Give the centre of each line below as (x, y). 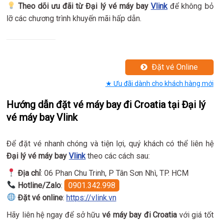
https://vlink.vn (91, 197)
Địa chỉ (29, 173)
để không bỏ (191, 6)
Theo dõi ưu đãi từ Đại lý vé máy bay (84, 6)
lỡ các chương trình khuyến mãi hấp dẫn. (74, 18)
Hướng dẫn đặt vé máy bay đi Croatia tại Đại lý (106, 104)
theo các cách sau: (118, 156)
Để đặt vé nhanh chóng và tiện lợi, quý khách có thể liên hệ (110, 143)
